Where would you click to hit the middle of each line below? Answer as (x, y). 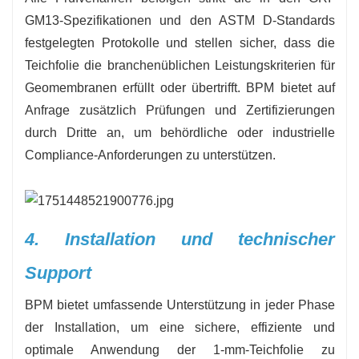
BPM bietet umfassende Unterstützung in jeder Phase (180, 305)
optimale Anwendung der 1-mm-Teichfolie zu (180, 349)
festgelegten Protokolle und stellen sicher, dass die (180, 43)
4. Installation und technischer (180, 239)
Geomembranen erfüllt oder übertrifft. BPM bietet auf (180, 88)
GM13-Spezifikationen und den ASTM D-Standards (180, 21)
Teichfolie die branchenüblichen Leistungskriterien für (180, 66)
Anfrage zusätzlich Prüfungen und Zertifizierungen (180, 111)
